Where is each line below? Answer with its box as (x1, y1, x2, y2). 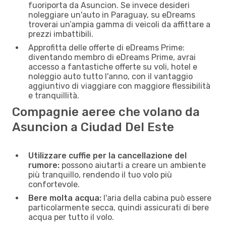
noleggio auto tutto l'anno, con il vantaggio (28, 71, 193, 81)
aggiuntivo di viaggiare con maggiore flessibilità (28, 81, 210, 91)
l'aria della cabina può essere (101, 193, 211, 203)
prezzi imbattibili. (28, 29, 93, 39)
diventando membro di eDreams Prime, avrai (28, 52, 196, 62)
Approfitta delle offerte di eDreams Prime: (28, 42, 185, 52)
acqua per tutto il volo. (28, 212, 114, 222)
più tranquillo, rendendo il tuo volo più (28, 169, 172, 180)
